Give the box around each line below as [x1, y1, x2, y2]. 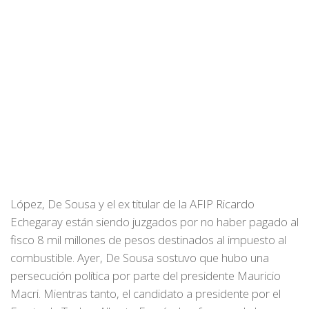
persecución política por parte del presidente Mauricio [10, 268, 281, 284]
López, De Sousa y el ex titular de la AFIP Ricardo [10, 196, 255, 212]
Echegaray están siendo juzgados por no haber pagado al [10, 214, 299, 230]
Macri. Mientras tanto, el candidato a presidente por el [10, 286, 281, 302]
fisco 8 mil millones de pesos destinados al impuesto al [10, 232, 286, 248]
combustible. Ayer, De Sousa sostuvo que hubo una [10, 250, 269, 266]
